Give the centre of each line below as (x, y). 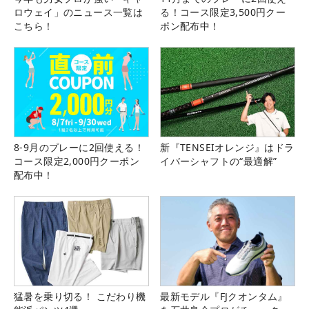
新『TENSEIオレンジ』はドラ (227, 147)
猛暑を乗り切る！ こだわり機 (80, 297)
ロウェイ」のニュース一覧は (79, 12)
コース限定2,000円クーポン (77, 161)
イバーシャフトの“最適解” (219, 161)
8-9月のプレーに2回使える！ (79, 147)
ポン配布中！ (190, 26)
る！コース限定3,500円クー (223, 12)
